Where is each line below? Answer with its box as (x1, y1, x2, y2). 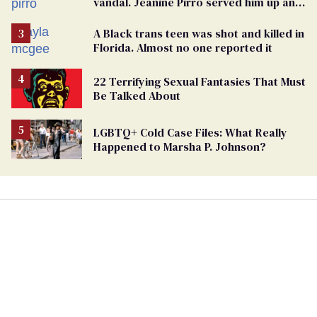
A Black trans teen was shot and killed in (93, 25, 304, 41)
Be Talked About (93, 87, 180, 103)
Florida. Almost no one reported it (93, 39, 272, 55)
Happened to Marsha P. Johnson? (93, 138, 266, 154)
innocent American (93, 8, 192, 24)
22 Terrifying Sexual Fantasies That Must (93, 73, 306, 89)
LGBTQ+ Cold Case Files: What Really (93, 124, 287, 140)
